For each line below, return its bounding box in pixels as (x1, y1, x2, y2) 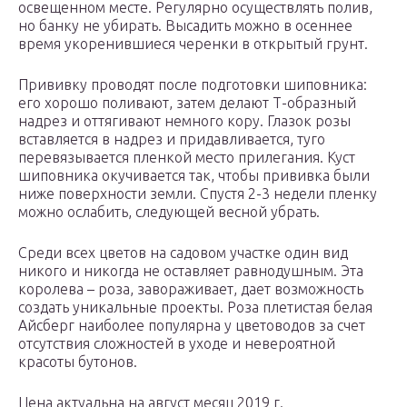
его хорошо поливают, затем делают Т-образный (18, 94, 356, 112)
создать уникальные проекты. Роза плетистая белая (18, 299, 372, 316)
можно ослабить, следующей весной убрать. (18, 203, 320, 221)
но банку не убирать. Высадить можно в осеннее (18, 17, 352, 35)
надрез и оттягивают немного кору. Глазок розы (18, 113, 351, 130)
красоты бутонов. (18, 353, 137, 371)
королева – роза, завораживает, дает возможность (18, 281, 363, 298)
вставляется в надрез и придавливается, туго (18, 131, 325, 148)
